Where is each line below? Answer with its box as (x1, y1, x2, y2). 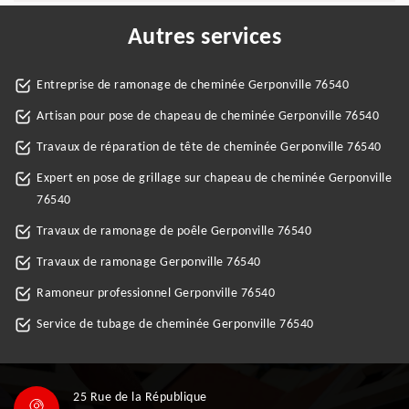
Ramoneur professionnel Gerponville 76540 (37, 287, 275, 300)
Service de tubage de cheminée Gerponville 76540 (37, 318, 314, 331)
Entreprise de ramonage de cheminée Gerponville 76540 (37, 79, 349, 92)
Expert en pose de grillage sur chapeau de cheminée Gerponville (37, 172, 392, 185)
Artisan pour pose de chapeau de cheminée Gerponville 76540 (37, 110, 379, 123)
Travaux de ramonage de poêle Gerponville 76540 (37, 225, 311, 238)
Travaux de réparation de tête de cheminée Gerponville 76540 (37, 141, 382, 154)
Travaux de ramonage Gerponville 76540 (37, 256, 261, 269)
